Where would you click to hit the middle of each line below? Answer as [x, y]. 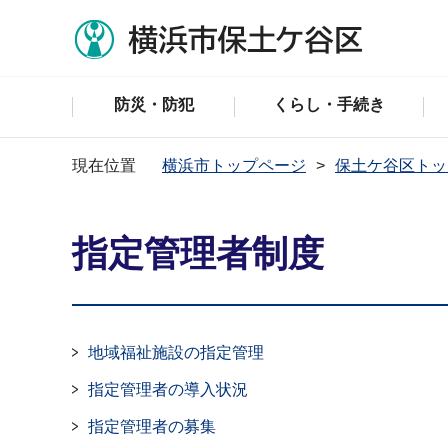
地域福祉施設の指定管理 [176, 352]
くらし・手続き [329, 104]
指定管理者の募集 [152, 426]
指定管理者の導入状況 [168, 389]
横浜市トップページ [234, 165]
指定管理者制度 [198, 253]
